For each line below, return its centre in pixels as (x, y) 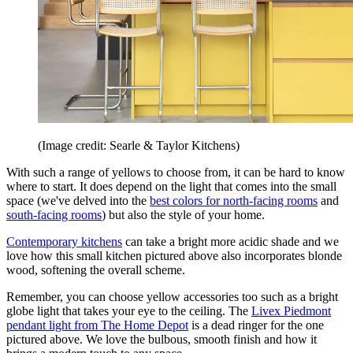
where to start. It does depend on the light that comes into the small (171, 187)
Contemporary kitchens (64, 242)
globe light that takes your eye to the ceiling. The (129, 311)
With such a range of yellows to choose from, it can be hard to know (176, 173)
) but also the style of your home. (185, 215)
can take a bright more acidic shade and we (230, 242)
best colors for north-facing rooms (234, 201)
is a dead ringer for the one (256, 325)
